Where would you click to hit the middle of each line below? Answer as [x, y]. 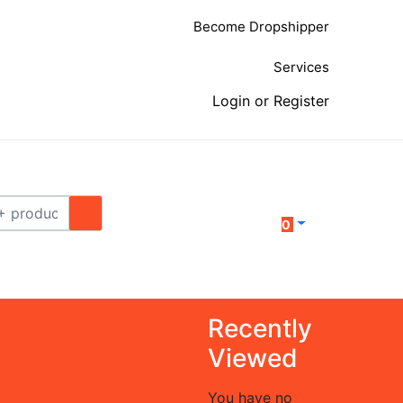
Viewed [252, 358]
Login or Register [271, 101]
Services [301, 67]
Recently [260, 328]
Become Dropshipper [261, 27]
